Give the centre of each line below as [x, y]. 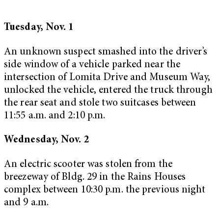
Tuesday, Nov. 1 [39, 27]
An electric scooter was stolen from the [88, 165]
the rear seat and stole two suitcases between [100, 103]
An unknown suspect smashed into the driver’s [106, 52]
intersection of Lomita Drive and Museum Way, [107, 78]
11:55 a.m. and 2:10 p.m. [55, 116]
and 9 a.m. [26, 203]
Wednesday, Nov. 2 [47, 140]
